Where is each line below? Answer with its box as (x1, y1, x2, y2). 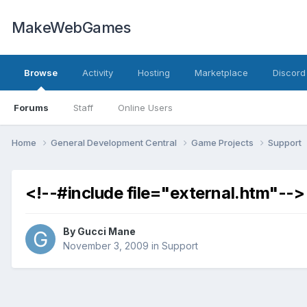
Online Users (118, 102, 173, 113)
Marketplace (195, 67, 248, 78)
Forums (14, 102, 49, 113)
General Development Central (51, 136, 179, 148)
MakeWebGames (12, 19, 130, 36)
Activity (82, 67, 113, 78)
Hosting (138, 67, 170, 78)
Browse (24, 67, 58, 78)
